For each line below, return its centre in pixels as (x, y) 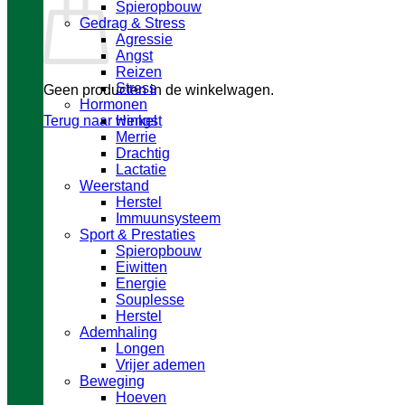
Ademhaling (118, 332)
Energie (141, 283)
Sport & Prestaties (137, 235)
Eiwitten (141, 267)
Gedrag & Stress (132, 23)
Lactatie (141, 170)
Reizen (139, 72)
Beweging (112, 381)
